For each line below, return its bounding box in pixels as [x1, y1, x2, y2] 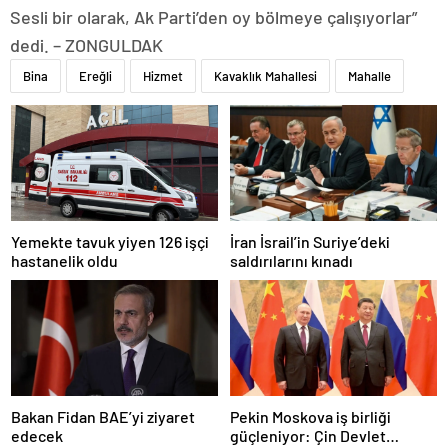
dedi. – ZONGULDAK [10, 33, 163, 56]
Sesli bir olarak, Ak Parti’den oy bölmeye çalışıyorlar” [10, 5, 417, 28]
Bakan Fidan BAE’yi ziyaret [11, 407, 195, 427]
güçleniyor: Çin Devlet [230, 426, 386, 446]
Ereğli [79, 67, 112, 84]
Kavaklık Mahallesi [214, 67, 317, 84]
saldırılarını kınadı [230, 251, 353, 271]
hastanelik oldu [11, 251, 118, 271]
